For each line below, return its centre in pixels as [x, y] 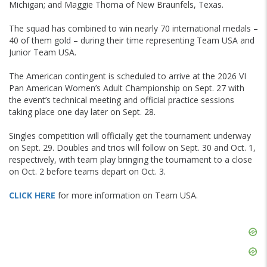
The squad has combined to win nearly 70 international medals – [133, 28]
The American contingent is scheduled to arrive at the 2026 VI [128, 76]
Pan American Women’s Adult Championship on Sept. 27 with [127, 88]
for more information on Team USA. [127, 195]
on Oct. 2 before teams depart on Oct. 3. [87, 171]
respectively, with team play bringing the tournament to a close [131, 159]
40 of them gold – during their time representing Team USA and [132, 40]
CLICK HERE [32, 195]
